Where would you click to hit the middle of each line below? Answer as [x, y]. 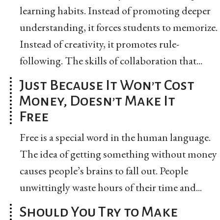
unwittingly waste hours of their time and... [111, 187]
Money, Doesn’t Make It [97, 100]
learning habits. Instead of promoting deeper [115, 10]
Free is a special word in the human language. [115, 137]
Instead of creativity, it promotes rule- [99, 44]
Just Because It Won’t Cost [107, 85]
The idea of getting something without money [118, 154]
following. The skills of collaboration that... [111, 60]
